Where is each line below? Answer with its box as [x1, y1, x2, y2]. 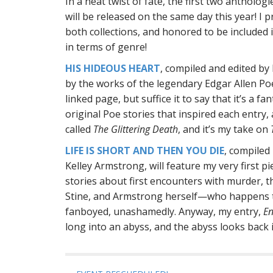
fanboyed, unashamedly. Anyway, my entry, [65, 205, 263, 218]
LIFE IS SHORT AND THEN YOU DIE [65, 144, 224, 157]
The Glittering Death [93, 122, 178, 136]
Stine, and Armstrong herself [65, 190, 197, 203]
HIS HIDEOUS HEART [65, 62, 160, 75]
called [65, 122, 93, 136]
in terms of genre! [65, 40, 147, 54]
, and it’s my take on [178, 122, 271, 136]
